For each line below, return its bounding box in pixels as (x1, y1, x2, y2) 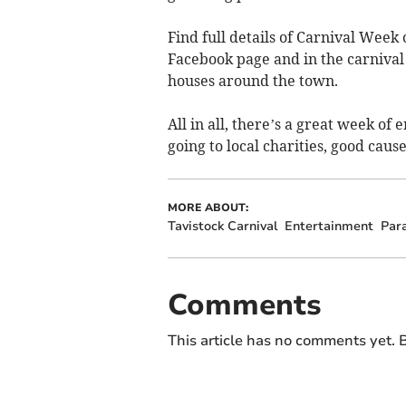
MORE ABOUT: (167, 200, 248, 216)
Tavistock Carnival (167, 217, 277, 236)
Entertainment (284, 217, 373, 236)
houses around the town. (167, 72, 338, 91)
